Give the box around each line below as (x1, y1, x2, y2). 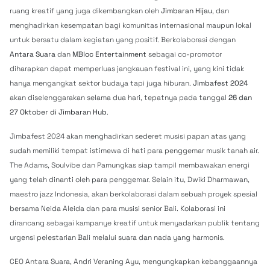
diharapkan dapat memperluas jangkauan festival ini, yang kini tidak (10, 64, 244, 74)
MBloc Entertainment (72, 49, 146, 59)
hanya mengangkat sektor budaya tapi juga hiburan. (10, 78, 193, 88)
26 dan (228, 93, 252, 102)
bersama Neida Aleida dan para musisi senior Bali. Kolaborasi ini (10, 204, 225, 213)
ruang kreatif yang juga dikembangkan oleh (10, 6, 161, 16)
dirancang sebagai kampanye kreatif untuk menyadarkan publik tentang (10, 218, 260, 228)
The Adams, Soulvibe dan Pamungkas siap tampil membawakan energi (10, 160, 250, 170)
